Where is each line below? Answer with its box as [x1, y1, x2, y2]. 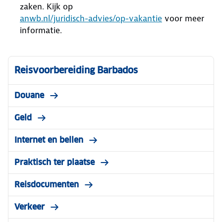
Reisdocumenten [14, 179, 79, 190]
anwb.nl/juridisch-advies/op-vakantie [20, 13, 162, 24]
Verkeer [14, 202, 45, 212]
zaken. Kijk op [20, 1, 73, 12]
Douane [14, 90, 44, 101]
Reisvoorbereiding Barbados [14, 64, 138, 76]
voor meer [162, 13, 204, 24]
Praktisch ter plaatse [14, 157, 95, 167]
